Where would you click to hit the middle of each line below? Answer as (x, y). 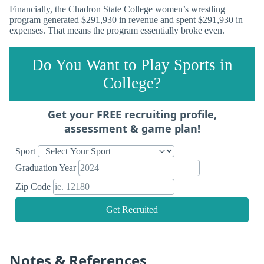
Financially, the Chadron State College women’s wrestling (117, 9)
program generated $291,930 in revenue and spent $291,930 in (126, 19)
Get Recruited (132, 209)
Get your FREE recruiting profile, (132, 114)
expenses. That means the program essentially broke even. (117, 30)
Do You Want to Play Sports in (132, 65)
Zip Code (34, 186)
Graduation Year (47, 167)
